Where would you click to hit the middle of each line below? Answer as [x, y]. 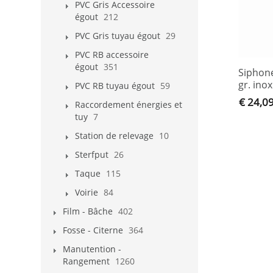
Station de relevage [114, 135]
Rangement [86, 261]
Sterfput [92, 154]
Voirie [87, 192]
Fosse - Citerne [93, 230]
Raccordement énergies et [129, 104]
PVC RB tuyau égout [115, 85]
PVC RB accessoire [112, 54]
